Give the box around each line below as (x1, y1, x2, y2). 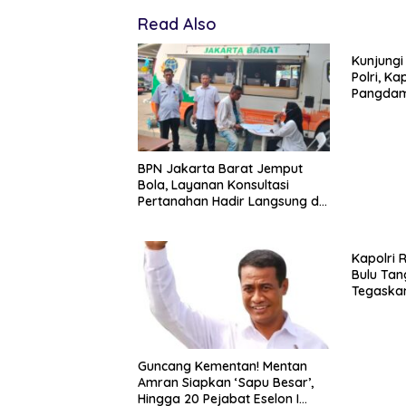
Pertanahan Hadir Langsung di (138, 193, 322, 210)
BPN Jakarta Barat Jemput (138, 160, 303, 178)
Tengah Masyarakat (138, 209, 259, 227)
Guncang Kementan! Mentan (138, 357, 307, 374)
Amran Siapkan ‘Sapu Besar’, (138, 373, 314, 391)
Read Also (138, 14, 217, 35)
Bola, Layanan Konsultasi (138, 177, 289, 194)
